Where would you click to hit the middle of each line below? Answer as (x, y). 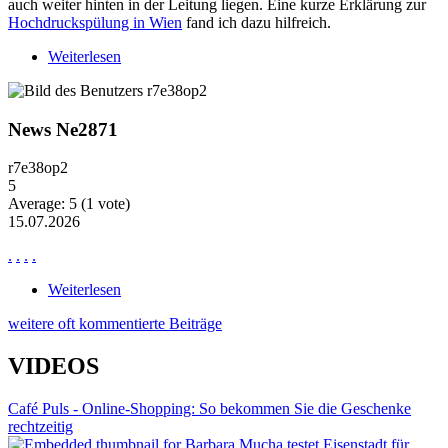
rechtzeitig (40, 427)
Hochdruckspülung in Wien (95, 22)
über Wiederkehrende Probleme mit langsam (260, 56)
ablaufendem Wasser (186, 74)
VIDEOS (53, 366)
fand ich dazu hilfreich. (256, 22)
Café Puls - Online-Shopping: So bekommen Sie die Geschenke (209, 409)
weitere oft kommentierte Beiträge (115, 324)
